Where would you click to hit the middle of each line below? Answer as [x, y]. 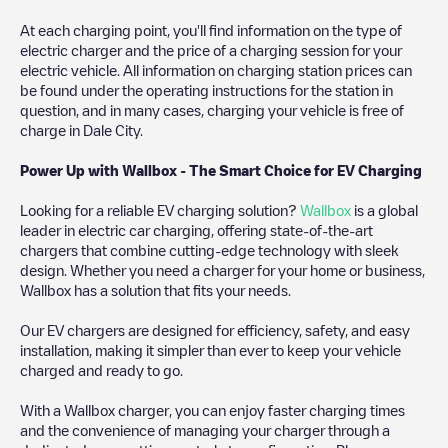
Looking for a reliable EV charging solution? [160, 209]
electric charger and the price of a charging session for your [211, 49]
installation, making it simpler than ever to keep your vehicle [210, 349]
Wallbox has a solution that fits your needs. [155, 289]
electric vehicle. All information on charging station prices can [216, 69]
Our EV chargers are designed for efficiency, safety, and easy [215, 329]
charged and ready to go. [101, 369]
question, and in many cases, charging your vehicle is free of [212, 109]
